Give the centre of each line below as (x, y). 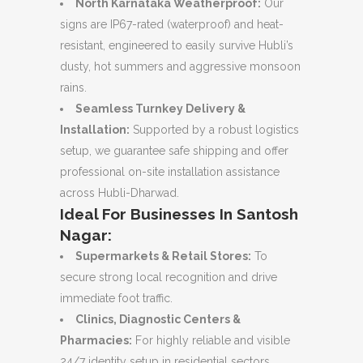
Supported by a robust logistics (214, 129)
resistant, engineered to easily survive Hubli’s (177, 45)
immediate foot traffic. (116, 298)
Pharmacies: (96, 340)
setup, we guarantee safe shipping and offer (174, 150)
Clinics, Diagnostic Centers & (158, 319)
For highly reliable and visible (211, 340)
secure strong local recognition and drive (169, 277)
